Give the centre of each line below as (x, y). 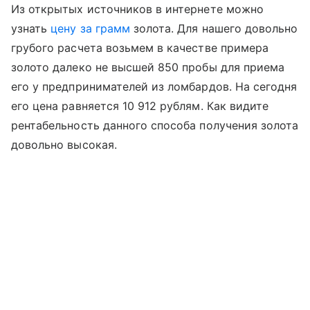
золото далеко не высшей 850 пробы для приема (148, 67)
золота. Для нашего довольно (214, 28)
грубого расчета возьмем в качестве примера (140, 47)
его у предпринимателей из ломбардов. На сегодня (154, 86)
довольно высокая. (64, 144)
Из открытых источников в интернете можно (137, 9)
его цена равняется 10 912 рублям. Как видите (140, 106)
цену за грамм (90, 28)
